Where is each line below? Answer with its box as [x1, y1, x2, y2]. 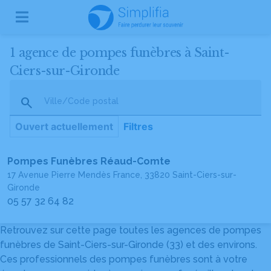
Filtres [123, 120, 153, 132]
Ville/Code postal [44, 96, 119, 106]
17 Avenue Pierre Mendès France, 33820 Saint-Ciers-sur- [7, 170, 237, 180]
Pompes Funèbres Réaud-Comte [7, 155, 171, 167]
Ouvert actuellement [15, 120, 113, 132]
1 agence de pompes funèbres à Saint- [10, 45, 230, 60]
